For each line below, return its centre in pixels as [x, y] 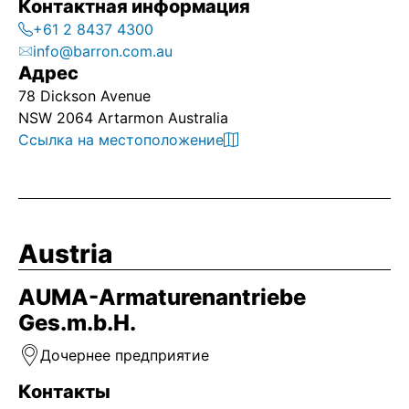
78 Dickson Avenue [84, 96]
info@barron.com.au [103, 51]
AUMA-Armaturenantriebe [162, 297]
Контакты [64, 392]
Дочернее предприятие [125, 355]
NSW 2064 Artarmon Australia [123, 118]
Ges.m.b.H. [77, 323]
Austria [65, 254]
